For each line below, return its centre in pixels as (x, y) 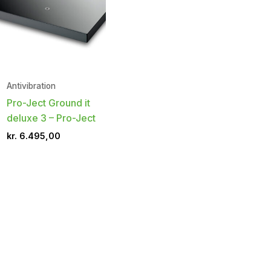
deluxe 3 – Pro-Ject (51, 118)
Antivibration (31, 86)
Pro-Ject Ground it (48, 103)
